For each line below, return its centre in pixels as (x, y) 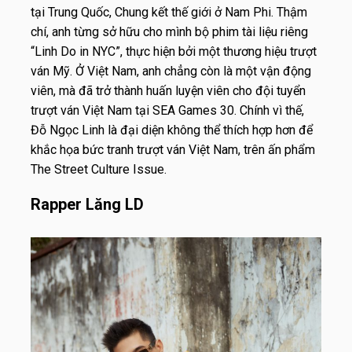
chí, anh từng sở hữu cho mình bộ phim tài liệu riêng (169, 32)
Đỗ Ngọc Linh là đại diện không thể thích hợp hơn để (172, 130)
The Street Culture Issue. (99, 170)
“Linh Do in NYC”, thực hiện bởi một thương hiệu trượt (174, 52)
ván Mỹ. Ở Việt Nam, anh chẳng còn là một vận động (171, 71)
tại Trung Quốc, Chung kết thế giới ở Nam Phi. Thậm (169, 13)
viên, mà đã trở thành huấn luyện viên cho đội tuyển (168, 91)
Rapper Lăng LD (87, 205)
